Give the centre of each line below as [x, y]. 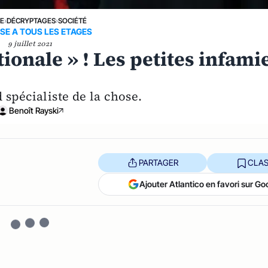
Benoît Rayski [33, 110]
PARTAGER [158, 163]
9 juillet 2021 [30, 43]
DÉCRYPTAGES [31, 20]
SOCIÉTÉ [72, 20]
